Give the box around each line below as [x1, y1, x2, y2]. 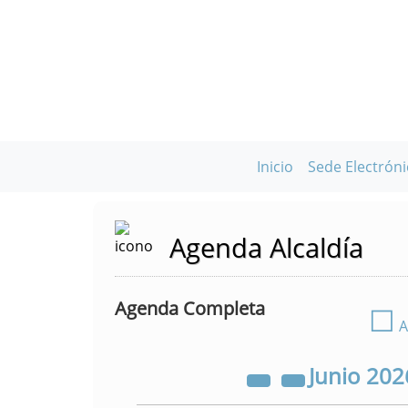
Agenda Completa [115, 296, 265, 321]
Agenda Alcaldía [169, 229, 363, 265]
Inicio [257, 157, 294, 177]
